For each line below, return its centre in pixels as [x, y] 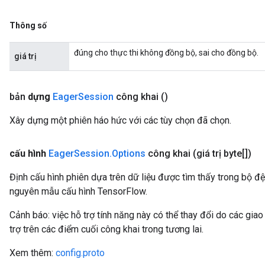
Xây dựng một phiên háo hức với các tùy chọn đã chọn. [120, 120]
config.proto [80, 253]
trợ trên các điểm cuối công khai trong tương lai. [106, 229]
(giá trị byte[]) [222, 153]
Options [129, 153]
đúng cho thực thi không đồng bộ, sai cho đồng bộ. [166, 53]
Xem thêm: [33, 253]
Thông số [28, 25]
